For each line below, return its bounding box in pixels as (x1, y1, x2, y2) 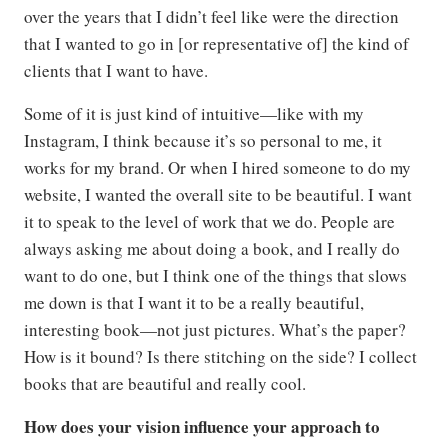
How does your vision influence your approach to (24, 413, 380, 439)
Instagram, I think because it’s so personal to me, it (24, 128, 382, 152)
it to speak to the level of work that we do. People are (24, 209, 395, 233)
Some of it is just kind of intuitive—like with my (24, 101, 364, 125)
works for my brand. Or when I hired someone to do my (24, 155, 411, 179)
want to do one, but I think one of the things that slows (24, 263, 407, 287)
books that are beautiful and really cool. (24, 371, 306, 395)
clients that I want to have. (24, 58, 208, 82)
